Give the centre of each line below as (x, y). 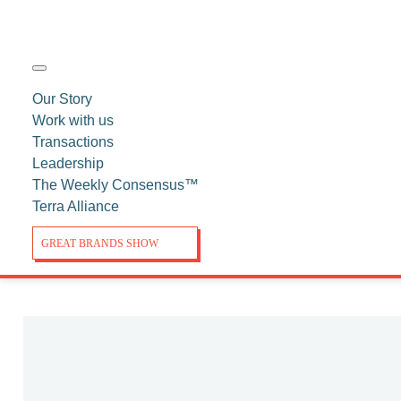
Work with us (73, 120)
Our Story (62, 99)
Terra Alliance (76, 206)
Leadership (68, 163)
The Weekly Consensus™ (115, 185)
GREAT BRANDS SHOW (100, 243)
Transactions (73, 142)
